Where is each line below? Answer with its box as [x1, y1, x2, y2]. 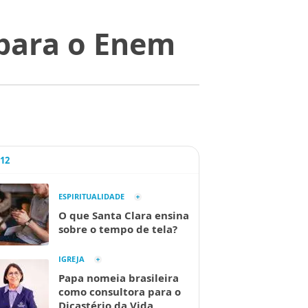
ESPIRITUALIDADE [58, 191, 124, 201]
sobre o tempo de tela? [58, 222, 177, 236]
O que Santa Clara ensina [58, 208, 189, 222]
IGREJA [58, 254, 85, 264]
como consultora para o [58, 285, 181, 298]
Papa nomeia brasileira [58, 271, 179, 285]
